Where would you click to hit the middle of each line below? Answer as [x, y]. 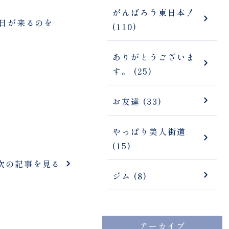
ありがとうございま [154, 56]
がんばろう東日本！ [154, 12]
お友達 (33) [137, 101]
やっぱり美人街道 [149, 131]
